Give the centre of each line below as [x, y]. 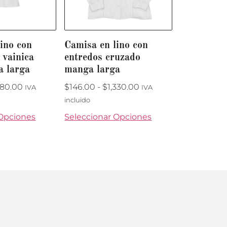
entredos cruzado [103, 58]
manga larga [92, 70]
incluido [78, 100]
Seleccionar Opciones [108, 117]
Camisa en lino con [106, 45]
